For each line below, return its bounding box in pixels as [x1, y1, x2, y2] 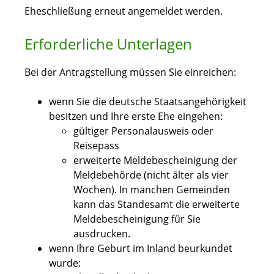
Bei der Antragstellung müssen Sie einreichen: [24, 65, 236, 80]
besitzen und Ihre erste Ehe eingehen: [49, 109, 223, 124]
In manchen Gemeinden [119, 183, 230, 197]
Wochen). [73, 183, 119, 197]
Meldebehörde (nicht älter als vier [73, 168, 229, 182]
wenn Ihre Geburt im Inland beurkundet [49, 242, 232, 256]
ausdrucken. [73, 227, 130, 241]
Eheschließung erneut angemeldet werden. [24, 4, 223, 18]
